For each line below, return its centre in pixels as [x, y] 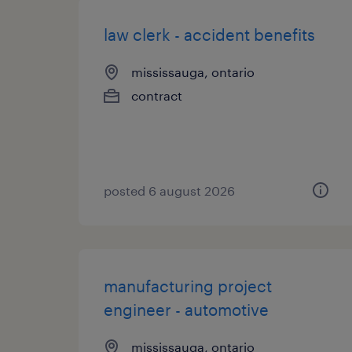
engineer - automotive [186, 310]
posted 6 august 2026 [169, 191]
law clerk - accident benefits [209, 35]
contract [157, 95]
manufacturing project [188, 286]
